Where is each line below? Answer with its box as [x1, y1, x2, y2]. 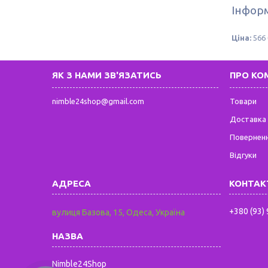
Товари [230, 97, 257, 105]
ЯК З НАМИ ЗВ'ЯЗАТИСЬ [52, 70, 162, 80]
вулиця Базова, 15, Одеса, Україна [52, 208, 185, 217]
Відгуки [230, 151, 257, 159]
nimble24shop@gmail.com [52, 97, 145, 105]
